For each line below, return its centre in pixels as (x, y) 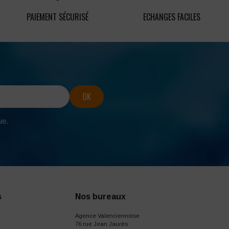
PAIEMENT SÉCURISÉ (57, 17)
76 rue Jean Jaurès (102, 224)
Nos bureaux (101, 197)
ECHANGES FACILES (172, 17)
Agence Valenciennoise (108, 216)
